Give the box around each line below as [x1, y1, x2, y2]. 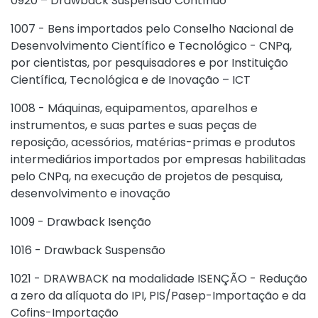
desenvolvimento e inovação [11, 185, 170, 202]
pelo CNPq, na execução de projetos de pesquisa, [11, 168, 283, 185]
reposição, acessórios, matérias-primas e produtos [11, 134, 295, 150]
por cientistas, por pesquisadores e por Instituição [11, 55, 288, 71]
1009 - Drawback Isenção [11, 214, 151, 230]
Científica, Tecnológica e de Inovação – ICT [11, 72, 251, 88]
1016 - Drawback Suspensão [11, 242, 165, 258]
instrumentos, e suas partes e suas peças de [11, 117, 257, 133]
